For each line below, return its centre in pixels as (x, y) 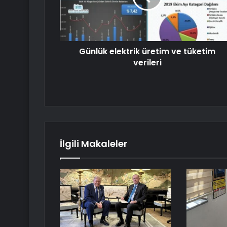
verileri (147, 63)
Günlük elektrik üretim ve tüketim (147, 52)
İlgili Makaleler (93, 144)
